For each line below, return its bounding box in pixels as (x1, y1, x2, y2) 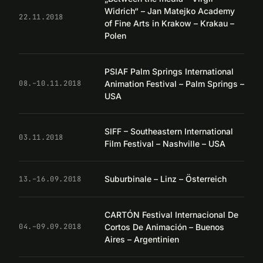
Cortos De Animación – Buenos (104, 221, 224, 232)
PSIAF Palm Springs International (104, 66, 234, 76)
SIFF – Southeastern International (104, 126, 233, 137)
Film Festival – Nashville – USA (104, 139, 225, 149)
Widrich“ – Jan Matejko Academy (104, 6, 235, 16)
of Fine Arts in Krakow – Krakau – (104, 18, 234, 29)
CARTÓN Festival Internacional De (104, 209, 238, 220)
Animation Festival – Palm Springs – (104, 78, 244, 89)
